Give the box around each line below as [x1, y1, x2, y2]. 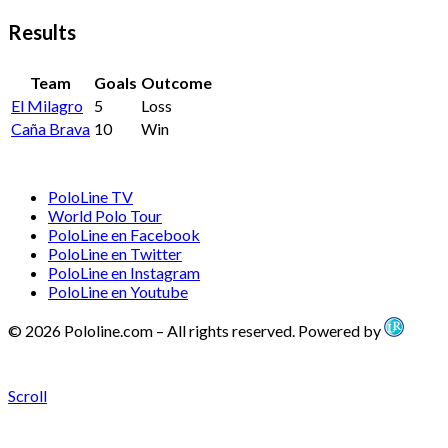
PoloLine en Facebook [48, 225, 200, 245]
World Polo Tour [48, 206, 162, 226]
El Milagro [11, 96, 83, 116]
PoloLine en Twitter [48, 244, 182, 264]
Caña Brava [11, 119, 90, 139]
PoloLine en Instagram [48, 263, 200, 283]
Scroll [8, 386, 47, 406]
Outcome [141, 73, 212, 93]
